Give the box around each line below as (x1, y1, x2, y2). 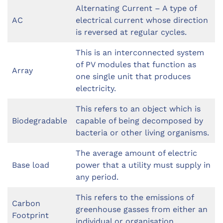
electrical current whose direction (76, 15, 208, 25)
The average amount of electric (76, 148, 197, 158)
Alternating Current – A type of (76, 3, 197, 13)
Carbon (12, 199, 40, 209)
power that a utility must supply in (76, 160, 211, 170)
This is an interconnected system (76, 48, 204, 58)
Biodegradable (12, 116, 67, 126)
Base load (12, 160, 49, 170)
